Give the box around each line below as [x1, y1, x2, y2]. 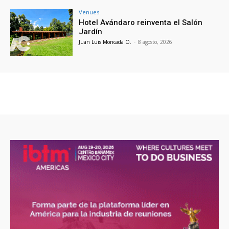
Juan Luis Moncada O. [79, 38, 132, 46]
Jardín [79, 27, 103, 37]
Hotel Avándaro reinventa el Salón [79, 18, 203, 28]
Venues [79, 8, 100, 16]
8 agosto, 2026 [138, 38, 173, 46]
